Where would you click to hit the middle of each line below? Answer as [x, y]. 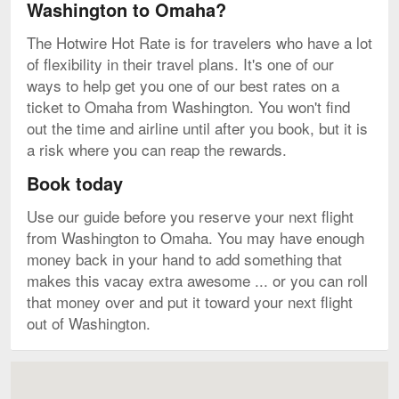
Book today [75, 183]
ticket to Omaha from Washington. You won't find [188, 106]
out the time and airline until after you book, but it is [197, 127]
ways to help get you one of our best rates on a [183, 85]
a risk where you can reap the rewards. [157, 149]
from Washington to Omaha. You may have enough [195, 237]
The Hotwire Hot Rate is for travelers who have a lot [199, 42]
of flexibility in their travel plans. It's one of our [180, 63]
